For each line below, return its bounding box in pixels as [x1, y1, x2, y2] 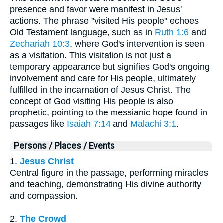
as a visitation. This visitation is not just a [10, 50, 171, 60]
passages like [10, 118, 67, 129]
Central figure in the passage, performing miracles [10, 167, 208, 178]
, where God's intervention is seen [70, 38, 204, 49]
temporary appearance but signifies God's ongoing [10, 61, 210, 72]
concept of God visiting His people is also [10, 96, 173, 106]
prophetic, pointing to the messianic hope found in [10, 107, 207, 117]
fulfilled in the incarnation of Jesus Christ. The [10, 84, 191, 95]
